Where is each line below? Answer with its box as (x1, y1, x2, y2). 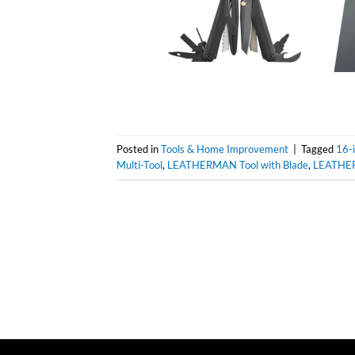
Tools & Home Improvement (161, 143, 288, 156)
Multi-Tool (116, 158, 162, 172)
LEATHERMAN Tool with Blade (167, 158, 308, 172)
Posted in (116, 143, 161, 156)
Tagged (301, 143, 336, 156)
